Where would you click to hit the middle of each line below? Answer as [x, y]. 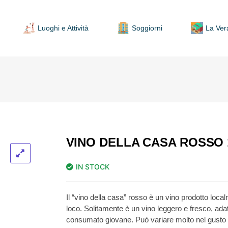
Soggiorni [147, 28]
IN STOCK [92, 166]
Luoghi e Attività [63, 28]
